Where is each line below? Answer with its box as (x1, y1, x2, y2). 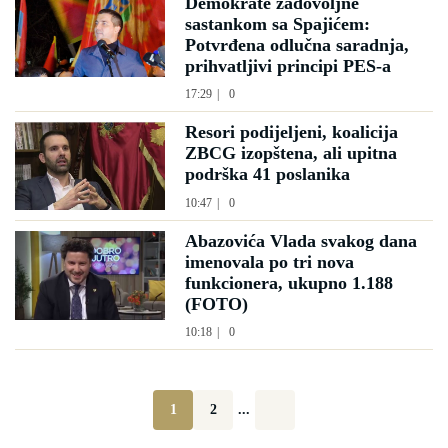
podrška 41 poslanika (185, 163, 350, 184)
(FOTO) (185, 294, 248, 315)
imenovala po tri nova (185, 252, 354, 273)
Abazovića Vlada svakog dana (185, 231, 417, 252)
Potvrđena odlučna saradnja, (185, 34, 409, 55)
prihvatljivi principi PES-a (185, 55, 391, 76)
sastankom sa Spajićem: (185, 13, 370, 34)
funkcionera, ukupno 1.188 (185, 273, 393, 294)
